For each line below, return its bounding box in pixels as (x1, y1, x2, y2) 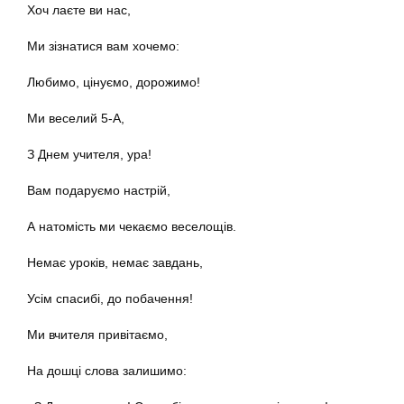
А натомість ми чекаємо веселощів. (27, 219, 236, 234)
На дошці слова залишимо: (27, 363, 187, 379)
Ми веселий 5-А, (27, 111, 124, 126)
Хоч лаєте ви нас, (27, 3, 131, 18)
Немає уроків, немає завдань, (27, 255, 203, 271)
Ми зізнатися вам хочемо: (27, 39, 179, 54)
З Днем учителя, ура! (27, 147, 151, 162)
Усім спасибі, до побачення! (27, 291, 193, 307)
